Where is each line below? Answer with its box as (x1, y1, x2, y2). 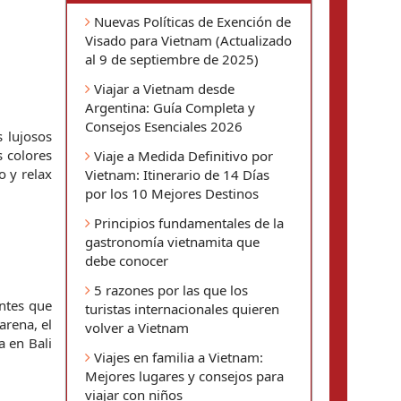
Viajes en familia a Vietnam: (90, 348, 263, 366)
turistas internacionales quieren (85, 300, 279, 318)
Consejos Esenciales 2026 (85, 117, 243, 135)
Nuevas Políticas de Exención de (90, 13, 291, 30)
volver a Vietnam (85, 319, 189, 337)
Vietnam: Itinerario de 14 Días (85, 166, 269, 183)
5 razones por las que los (90, 281, 248, 299)
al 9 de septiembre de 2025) (85, 50, 259, 68)
